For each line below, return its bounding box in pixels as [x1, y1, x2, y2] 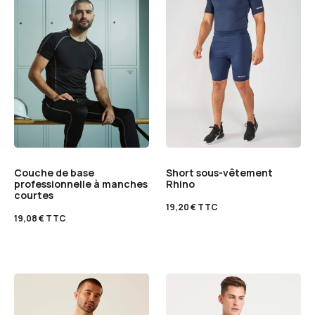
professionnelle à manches [14, 176, 148, 191]
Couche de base [14, 165, 94, 179]
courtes [14, 188, 53, 202]
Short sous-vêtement [166, 165, 273, 179]
